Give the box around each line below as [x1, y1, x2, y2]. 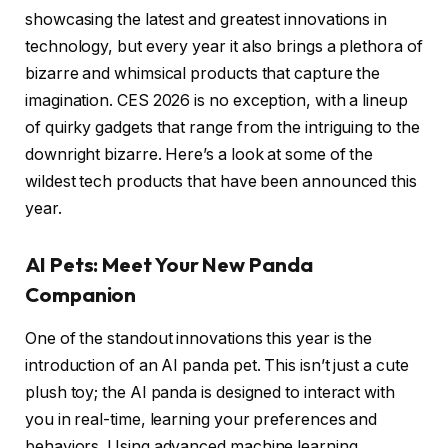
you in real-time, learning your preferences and [25, 410, 378, 430]
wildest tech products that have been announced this [25, 172, 417, 192]
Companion [25, 281, 137, 307]
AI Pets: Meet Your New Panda [25, 251, 313, 277]
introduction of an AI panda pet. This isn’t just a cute [25, 356, 409, 376]
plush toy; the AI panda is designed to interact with [25, 383, 395, 403]
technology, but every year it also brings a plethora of [25, 37, 423, 57]
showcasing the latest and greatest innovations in [25, 10, 388, 30]
